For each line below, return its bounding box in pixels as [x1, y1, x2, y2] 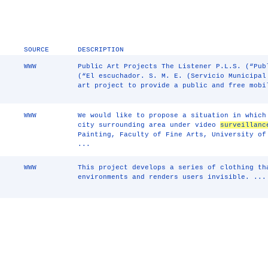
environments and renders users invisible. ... [78, 173, 267, 181]
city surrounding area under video [78, 121, 221, 129]
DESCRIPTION [78, 46, 124, 53]
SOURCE [23, 46, 49, 53]
